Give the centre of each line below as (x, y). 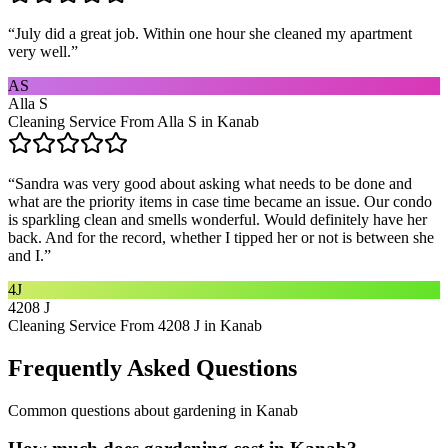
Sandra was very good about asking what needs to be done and (213, 183)
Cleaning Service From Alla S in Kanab (133, 121)
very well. (39, 51)
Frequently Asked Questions (152, 367)
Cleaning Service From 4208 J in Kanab (135, 325)
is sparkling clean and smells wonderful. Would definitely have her (217, 219)
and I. (26, 255)
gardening (204, 410)
